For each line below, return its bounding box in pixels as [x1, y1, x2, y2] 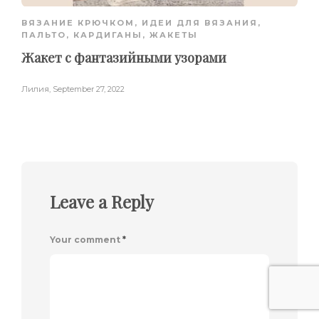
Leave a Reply [50, 190, 154, 214]
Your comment [50, 234, 122, 246]
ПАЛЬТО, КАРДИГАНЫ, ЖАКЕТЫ [21, 30, 198, 41]
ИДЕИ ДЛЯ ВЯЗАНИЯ [142, 18, 258, 28]
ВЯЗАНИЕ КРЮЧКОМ [21, 18, 135, 28]
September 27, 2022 [53, 84, 125, 95]
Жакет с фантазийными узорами [21, 49, 226, 67]
